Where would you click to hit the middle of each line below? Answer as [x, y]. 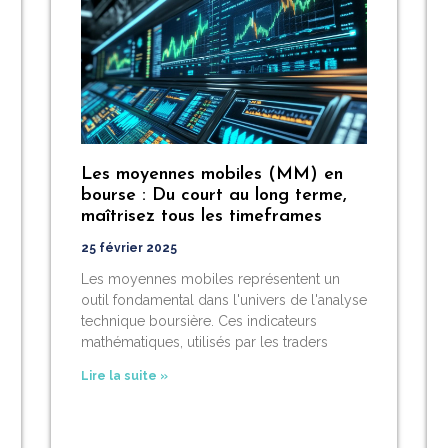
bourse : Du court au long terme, [213, 195]
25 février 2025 [128, 247]
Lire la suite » [124, 375]
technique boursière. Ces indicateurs [198, 320]
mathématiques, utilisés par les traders [204, 341]
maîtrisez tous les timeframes [201, 216]
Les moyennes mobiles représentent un [210, 278]
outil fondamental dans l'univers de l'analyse [223, 299]
